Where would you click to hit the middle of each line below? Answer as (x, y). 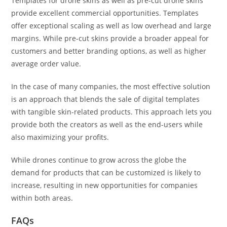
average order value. (46, 64)
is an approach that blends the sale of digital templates (106, 99)
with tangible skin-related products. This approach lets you (112, 112)
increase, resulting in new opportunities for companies (105, 185)
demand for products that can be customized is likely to (106, 173)
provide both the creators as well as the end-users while (107, 125)
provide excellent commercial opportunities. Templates (105, 13)
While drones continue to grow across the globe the (99, 160)
